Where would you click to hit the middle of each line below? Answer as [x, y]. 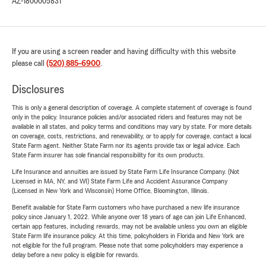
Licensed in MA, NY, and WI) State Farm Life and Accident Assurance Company [120, 181]
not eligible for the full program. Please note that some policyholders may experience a [127, 246]
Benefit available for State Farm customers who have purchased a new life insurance [126, 208]
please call [29, 64]
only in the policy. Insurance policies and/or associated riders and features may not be [127, 117]
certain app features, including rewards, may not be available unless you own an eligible [129, 227]
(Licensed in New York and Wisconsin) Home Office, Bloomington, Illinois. [110, 191]
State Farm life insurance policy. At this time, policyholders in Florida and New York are [128, 236]
